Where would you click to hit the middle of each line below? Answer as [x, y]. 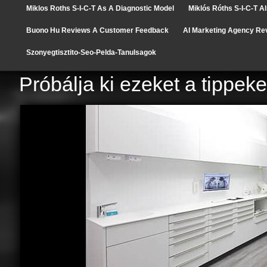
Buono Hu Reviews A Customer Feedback [97, 30]
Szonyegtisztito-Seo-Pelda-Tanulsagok [91, 52]
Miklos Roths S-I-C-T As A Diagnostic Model [100, 8]
